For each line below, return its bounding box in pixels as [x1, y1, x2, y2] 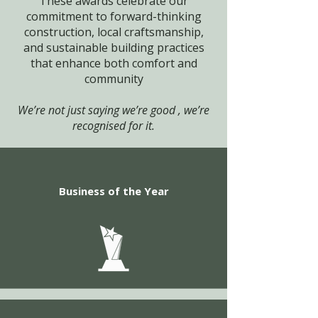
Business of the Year [58, 184, 169, 198]
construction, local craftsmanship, [23, 24, 204, 40]
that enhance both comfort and [30, 55, 197, 71]
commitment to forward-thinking [26, 9, 202, 24]
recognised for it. [72, 118, 155, 133]
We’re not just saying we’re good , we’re [18, 102, 209, 118]
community [84, 71, 143, 87]
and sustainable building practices [23, 40, 204, 55]
